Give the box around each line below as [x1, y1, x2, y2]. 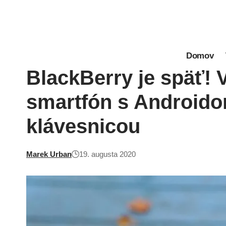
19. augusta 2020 [79, 150, 136, 158]
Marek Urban [26, 150, 72, 158]
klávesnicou [26, 115, 140, 137]
